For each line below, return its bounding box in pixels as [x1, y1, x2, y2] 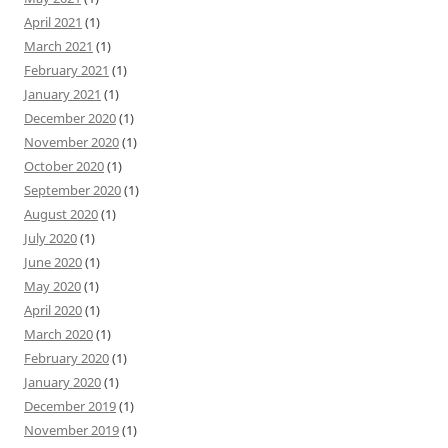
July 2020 [24, 228, 77, 247]
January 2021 [24, 84, 101, 103]
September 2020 [24, 180, 121, 199]
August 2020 [24, 204, 98, 223]
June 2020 [24, 252, 82, 271]
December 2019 [24, 396, 116, 415]
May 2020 [24, 276, 81, 295]
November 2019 [24, 420, 119, 439]
